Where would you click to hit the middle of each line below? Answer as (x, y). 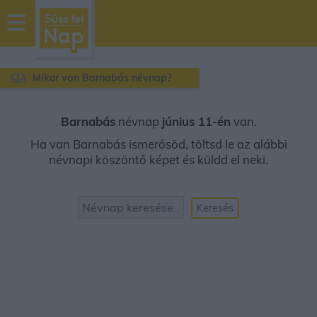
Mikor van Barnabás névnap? (102, 78)
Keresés (215, 208)
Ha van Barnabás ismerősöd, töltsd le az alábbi (158, 144)
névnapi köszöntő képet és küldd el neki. (158, 160)
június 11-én (196, 121)
